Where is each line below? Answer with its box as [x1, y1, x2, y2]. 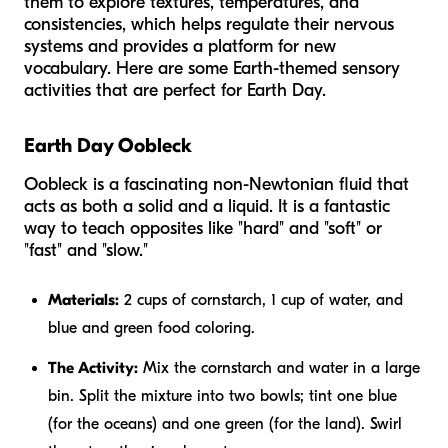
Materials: [48, 291, 119, 310]
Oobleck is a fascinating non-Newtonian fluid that [24, 174, 409, 196]
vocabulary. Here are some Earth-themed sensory [24, 58, 400, 80]
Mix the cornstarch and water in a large [138, 359, 420, 378]
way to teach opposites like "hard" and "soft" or [24, 218, 382, 240]
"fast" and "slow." [24, 240, 148, 262]
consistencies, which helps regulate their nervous [24, 14, 394, 36]
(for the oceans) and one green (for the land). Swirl [48, 415, 402, 434]
